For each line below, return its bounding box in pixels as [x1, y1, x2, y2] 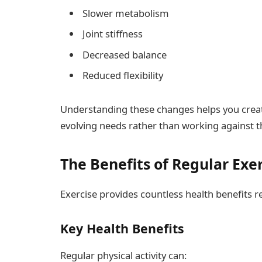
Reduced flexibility [82, 68, 163, 82]
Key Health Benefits [60, 219, 184, 237]
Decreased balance [82, 47, 167, 61]
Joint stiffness [82, 27, 143, 41]
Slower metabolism [82, 6, 169, 20]
